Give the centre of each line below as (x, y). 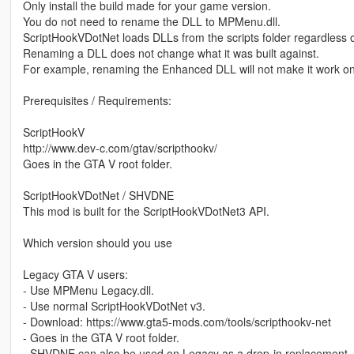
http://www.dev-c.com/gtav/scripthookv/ (120, 148)
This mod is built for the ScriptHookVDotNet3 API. (146, 211)
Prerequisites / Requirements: (97, 101)
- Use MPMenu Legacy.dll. (88, 290)
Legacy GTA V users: (75, 275)
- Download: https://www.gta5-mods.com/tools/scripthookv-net (177, 322)
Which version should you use (97, 243)
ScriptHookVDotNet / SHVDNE (98, 196)
